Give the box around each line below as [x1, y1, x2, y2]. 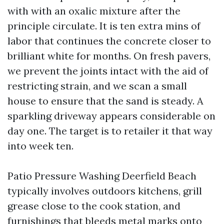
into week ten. [7, 139, 73, 152]
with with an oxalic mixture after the [7, 4, 180, 17]
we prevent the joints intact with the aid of [7, 64, 208, 77]
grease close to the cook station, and [7, 199, 180, 212]
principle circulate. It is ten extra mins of [7, 19, 200, 32]
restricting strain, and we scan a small [7, 79, 187, 92]
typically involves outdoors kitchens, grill [7, 184, 202, 197]
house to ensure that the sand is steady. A [7, 94, 203, 107]
